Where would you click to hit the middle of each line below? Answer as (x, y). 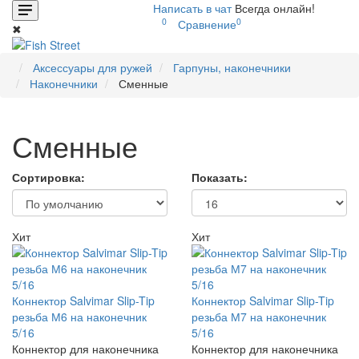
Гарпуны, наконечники (232, 67)
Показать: (220, 177)
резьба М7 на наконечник (259, 317)
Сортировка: (48, 177)
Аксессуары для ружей (93, 67)
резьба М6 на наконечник (79, 317)
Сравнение (207, 24)
